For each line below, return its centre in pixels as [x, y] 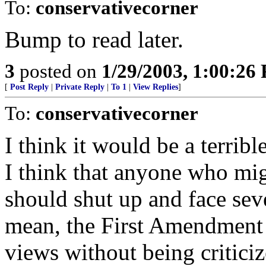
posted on [58, 71]
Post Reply [29, 87]
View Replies [156, 87]
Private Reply [80, 87]
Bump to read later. [94, 39]
